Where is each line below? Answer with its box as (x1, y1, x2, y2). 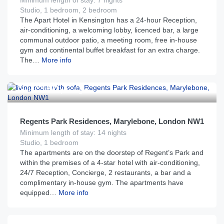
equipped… (20, 188, 56, 196)
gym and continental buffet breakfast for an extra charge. (20, 46, 200, 54)
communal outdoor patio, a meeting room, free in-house (20, 36, 197, 44)
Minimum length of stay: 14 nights (20, 128, 126, 136)
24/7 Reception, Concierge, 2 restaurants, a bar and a (20, 168, 191, 176)
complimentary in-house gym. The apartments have (20, 178, 183, 186)
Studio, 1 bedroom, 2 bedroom (20, 6, 117, 14)
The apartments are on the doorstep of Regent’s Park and (20, 148, 203, 156)
